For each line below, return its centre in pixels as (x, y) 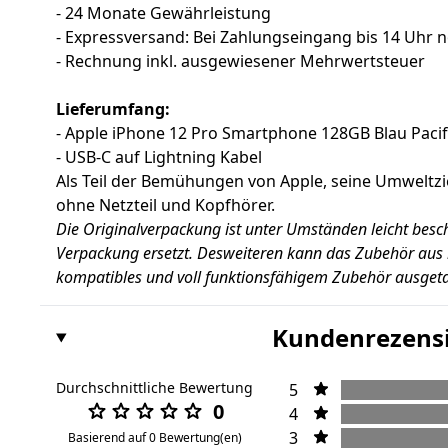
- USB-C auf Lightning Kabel (159, 157)
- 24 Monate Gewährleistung (163, 13)
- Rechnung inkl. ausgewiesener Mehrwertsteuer (240, 61)
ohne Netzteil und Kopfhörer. (165, 205)
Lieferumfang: (113, 109)
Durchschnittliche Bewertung (154, 388)
